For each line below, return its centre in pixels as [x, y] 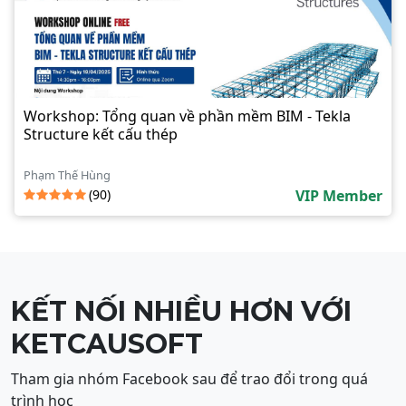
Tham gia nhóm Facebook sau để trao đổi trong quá [189, 379]
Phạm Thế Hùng [67, 175]
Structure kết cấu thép [101, 135]
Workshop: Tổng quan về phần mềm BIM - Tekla [187, 116]
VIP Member [339, 196]
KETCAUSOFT [107, 344]
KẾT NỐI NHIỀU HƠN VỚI [181, 312]
